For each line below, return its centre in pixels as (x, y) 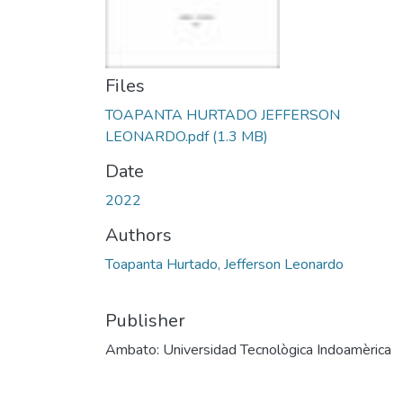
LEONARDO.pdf (157, 137)
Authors (139, 235)
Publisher (145, 321)
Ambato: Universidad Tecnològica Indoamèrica (248, 350)
